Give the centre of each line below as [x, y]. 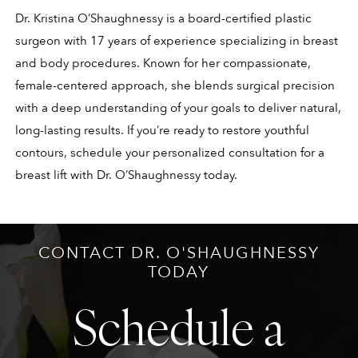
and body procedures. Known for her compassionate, [163, 64]
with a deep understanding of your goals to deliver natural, [178, 108]
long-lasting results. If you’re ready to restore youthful [162, 131]
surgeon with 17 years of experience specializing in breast [176, 41]
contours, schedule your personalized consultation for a [169, 153]
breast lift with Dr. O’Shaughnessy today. [126, 175]
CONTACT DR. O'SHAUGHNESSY [179, 253]
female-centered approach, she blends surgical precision [175, 86]
